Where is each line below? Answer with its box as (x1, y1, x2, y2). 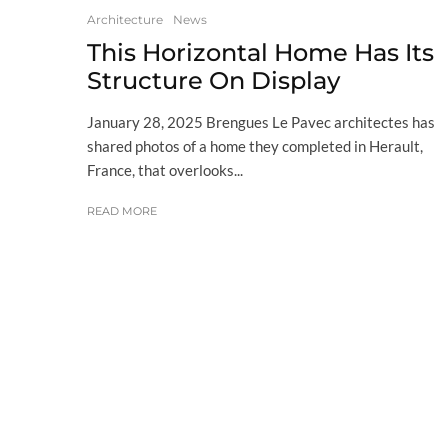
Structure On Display (87, 65, 340, 95)
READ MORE (87, 203, 157, 218)
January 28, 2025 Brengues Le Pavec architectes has (87, 112, 435, 131)
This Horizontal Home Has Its (87, 37, 434, 67)
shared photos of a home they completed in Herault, (87, 136, 423, 155)
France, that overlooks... (87, 160, 243, 179)
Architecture (87, 11, 163, 27)
